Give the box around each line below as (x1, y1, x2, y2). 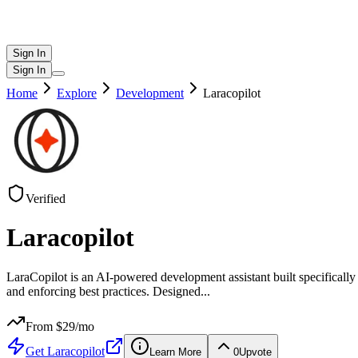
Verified (26, 192, 66, 205)
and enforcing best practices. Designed (6, 284, 201, 298)
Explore (57, 86, 97, 100)
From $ (26, 319, 62, 333)
